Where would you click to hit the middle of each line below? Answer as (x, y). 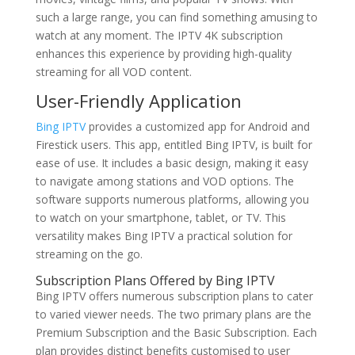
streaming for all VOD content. (113, 72)
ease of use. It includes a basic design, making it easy (172, 163)
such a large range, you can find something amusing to (176, 17)
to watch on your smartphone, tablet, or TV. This (160, 218)
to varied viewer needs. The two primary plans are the (173, 314)
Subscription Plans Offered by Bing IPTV (155, 281)
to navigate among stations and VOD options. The (164, 181)
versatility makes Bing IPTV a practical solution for (164, 236)
